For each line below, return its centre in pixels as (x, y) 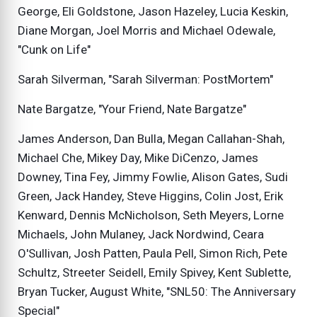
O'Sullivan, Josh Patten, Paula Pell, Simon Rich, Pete (152, 254)
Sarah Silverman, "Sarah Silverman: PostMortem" (145, 80)
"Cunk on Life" (54, 50)
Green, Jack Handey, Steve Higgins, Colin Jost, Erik (150, 196)
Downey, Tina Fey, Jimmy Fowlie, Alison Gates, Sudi (153, 177)
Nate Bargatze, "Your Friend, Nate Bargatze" (132, 109)
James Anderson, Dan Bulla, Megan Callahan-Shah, (151, 139)
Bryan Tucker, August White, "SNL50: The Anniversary (157, 292)
